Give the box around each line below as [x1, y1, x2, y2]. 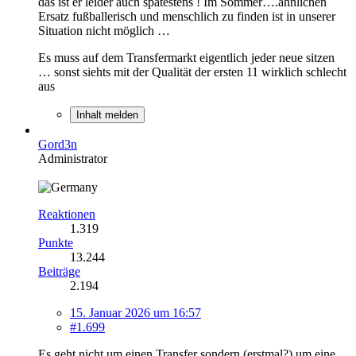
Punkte [38, 235, 73, 250]
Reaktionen [38, 207, 95, 221]
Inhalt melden [76, 108, 138, 121]
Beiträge [38, 264, 80, 278]
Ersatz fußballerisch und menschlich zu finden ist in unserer [38, 9, 335, 23]
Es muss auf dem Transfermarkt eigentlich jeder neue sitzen [38, 50, 335, 64]
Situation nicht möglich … [38, 23, 170, 37]
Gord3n [38, 137, 77, 151]
